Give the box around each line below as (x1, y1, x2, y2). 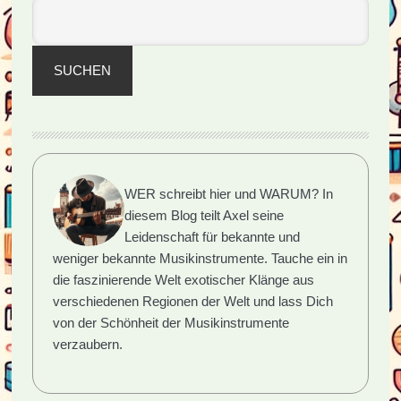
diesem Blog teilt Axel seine (124, 207, 285, 223)
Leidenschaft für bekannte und (124, 228, 301, 244)
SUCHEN (53, 63, 111, 78)
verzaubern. (53, 336, 124, 352)
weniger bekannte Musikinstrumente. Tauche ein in (53, 250, 348, 266)
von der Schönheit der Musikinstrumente (53, 314, 290, 330)
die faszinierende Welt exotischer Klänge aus (53, 271, 315, 287)
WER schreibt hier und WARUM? (124, 185, 320, 201)
